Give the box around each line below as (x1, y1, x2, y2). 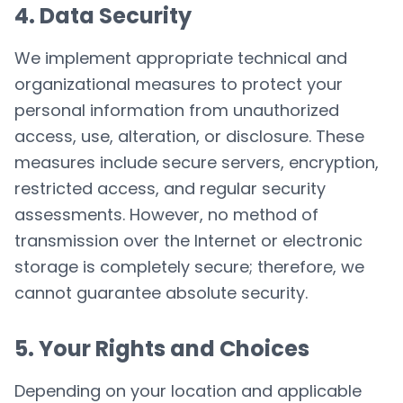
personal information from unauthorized (14, 99, 339, 121)
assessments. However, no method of (14, 203, 318, 226)
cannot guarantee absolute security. (14, 282, 308, 304)
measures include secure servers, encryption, (14, 151, 379, 174)
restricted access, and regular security (14, 177, 326, 200)
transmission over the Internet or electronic (14, 229, 363, 252)
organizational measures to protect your (14, 73, 343, 95)
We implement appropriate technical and (14, 47, 347, 69)
